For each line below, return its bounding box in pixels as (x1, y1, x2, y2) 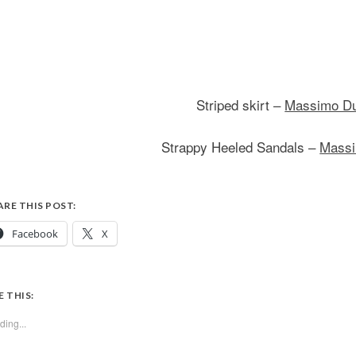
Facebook (11, 226, 58, 241)
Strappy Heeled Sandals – (161, 137, 320, 157)
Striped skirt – (196, 94, 285, 114)
